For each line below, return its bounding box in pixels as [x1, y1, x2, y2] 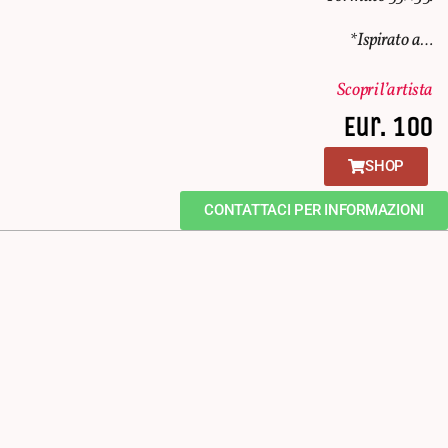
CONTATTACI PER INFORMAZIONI [204, 201, 424, 220]
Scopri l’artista [337, 78, 433, 104]
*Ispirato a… [349, 28, 433, 54]
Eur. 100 [343, 111, 433, 144]
